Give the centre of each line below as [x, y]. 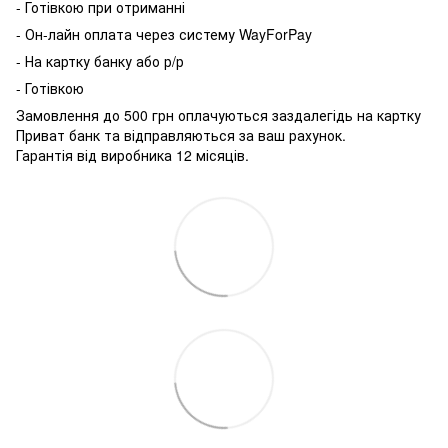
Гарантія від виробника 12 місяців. [132, 154]
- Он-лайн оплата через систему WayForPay [164, 33]
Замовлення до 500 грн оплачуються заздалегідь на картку [218, 114]
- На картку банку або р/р [100, 60]
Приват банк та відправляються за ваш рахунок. [181, 134]
